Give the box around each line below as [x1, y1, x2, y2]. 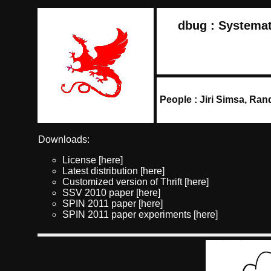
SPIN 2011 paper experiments [62, 209, 194, 220]
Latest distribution [62, 166, 140, 176]
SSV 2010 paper [62, 188, 136, 198]
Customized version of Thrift [62, 177, 184, 187]
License [62, 155, 99, 165]
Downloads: [38, 134, 90, 145]
